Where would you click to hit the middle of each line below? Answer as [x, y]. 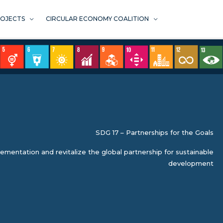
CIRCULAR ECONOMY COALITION [97, 19]
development [191, 164]
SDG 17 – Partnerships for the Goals [154, 133]
